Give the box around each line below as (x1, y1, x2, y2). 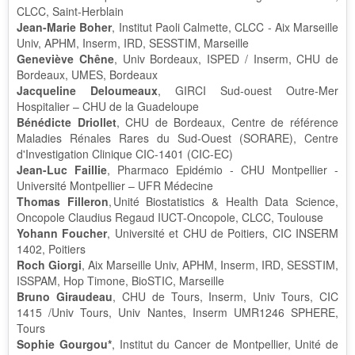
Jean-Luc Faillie (17, 162, 107, 177)
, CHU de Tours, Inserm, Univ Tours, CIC (112, 288, 338, 304)
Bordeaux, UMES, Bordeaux (17, 67, 161, 82)
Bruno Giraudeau (17, 288, 113, 304)
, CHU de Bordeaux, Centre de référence (116, 114, 339, 130)
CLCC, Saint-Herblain (17, 3, 130, 19)
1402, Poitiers (17, 241, 89, 257)
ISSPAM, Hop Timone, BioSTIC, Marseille (17, 273, 227, 288)
